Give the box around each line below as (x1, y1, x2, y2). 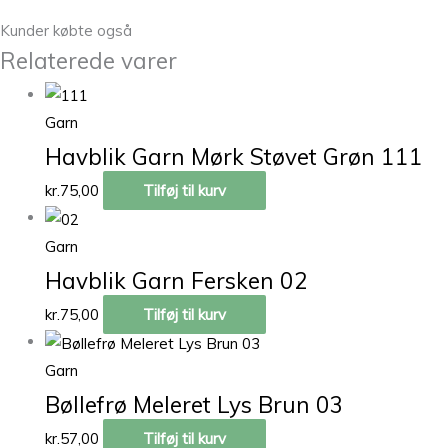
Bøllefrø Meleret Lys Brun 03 (45, 389, 344, 419)
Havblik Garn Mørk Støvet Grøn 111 (45, 142, 423, 172)
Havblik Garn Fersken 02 (45, 266, 308, 296)
